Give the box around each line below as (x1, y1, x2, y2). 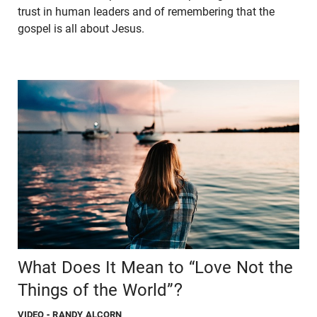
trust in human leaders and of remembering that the (18, 5, 275, 19)
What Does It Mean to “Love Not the (18, 257, 293, 277)
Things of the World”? (18, 279, 183, 300)
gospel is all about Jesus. (18, 22, 147, 36)
